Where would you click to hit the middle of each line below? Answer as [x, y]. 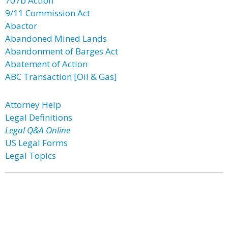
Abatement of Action [46, 64]
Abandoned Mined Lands [56, 38]
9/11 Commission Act [48, 13]
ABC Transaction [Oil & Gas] [61, 77]
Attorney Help [33, 105]
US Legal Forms [36, 143]
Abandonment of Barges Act [62, 51]
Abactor [21, 26]
